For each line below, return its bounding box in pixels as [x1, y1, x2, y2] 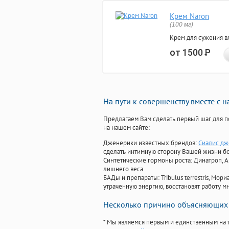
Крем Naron [170, 11, 209, 21]
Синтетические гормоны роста [103, 156, 191, 165]
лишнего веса [103, 165, 143, 174]
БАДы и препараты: [103, 173, 161, 182]
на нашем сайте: [103, 123, 150, 132]
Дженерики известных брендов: [103, 139, 198, 148]
